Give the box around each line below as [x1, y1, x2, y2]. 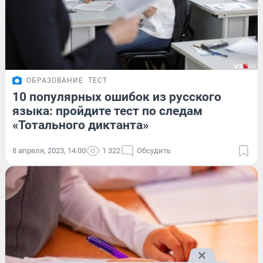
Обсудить [137, 146, 171, 155]
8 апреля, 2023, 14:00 [12, 146, 86, 155]
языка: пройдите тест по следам [12, 103, 203, 118]
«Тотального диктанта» [12, 117, 149, 132]
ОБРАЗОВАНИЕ [26, 76, 83, 85]
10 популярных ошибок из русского [12, 89, 221, 104]
